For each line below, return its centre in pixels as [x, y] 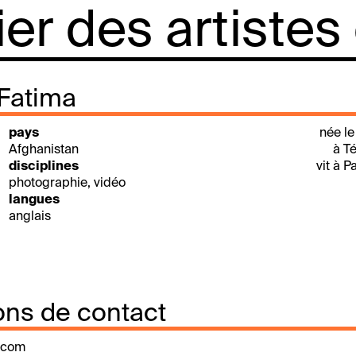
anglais [30, 217]
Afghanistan [44, 150]
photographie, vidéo [67, 184]
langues [34, 200]
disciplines [44, 167]
